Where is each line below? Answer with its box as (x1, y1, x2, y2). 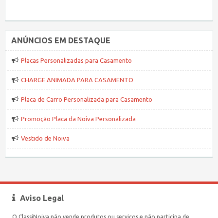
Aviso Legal (20, 194, 64, 203)
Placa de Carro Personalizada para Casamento (21, 96, 152, 103)
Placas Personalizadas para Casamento (21, 57, 132, 64)
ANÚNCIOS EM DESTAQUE (11, 36, 110, 45)
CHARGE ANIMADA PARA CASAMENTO (21, 76, 133, 84)
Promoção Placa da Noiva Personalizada (21, 115, 136, 123)
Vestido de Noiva (21, 135, 70, 142)
